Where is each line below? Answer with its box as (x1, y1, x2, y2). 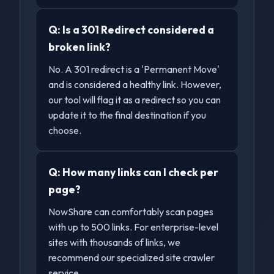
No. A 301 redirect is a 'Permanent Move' (48, 63, 220, 75)
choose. (48, 124, 82, 136)
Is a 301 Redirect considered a (62, 23, 215, 37)
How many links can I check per (62, 165, 219, 179)
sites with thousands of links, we (48, 236, 181, 248)
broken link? (48, 40, 111, 54)
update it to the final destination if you (48, 109, 207, 121)
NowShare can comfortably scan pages (48, 206, 214, 218)
